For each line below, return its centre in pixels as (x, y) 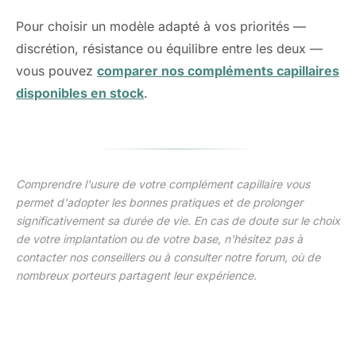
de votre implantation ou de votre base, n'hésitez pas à (159, 239)
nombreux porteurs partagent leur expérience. (136, 275)
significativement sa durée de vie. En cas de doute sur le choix (178, 221)
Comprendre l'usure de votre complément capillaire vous (163, 184)
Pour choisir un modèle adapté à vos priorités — (161, 26)
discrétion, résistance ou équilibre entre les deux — (169, 48)
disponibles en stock (80, 93)
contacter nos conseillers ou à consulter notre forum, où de (168, 257)
